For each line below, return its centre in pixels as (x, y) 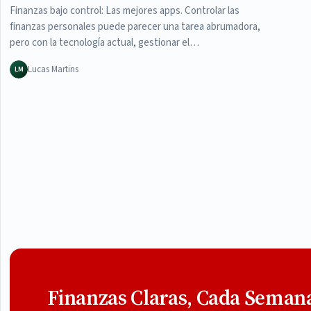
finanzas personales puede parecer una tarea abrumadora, (135, 26)
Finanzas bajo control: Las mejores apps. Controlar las (124, 10)
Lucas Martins (53, 69)
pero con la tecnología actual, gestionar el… (104, 42)
